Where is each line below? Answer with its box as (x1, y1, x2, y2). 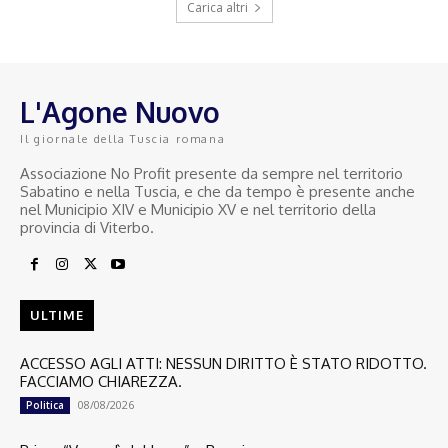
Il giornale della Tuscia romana (20, 132, 226, 147)
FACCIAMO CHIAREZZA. (20, 372, 182, 392)
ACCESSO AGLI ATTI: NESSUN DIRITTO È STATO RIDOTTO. (20, 354, 427, 374)
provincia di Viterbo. (20, 218, 154, 238)
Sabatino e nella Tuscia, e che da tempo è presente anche (20, 182, 415, 202)
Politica (26, 398, 64, 413)
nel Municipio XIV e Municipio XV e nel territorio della (20, 200, 376, 220)
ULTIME (30, 307, 84, 324)
